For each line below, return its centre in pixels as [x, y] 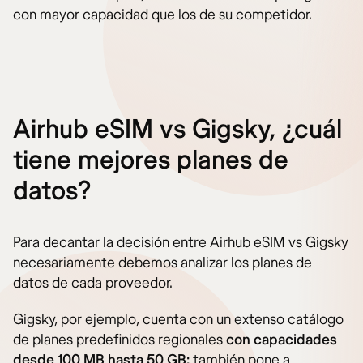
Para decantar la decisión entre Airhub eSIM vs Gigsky [181, 242]
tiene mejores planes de [151, 160]
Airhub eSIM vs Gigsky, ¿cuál [177, 129]
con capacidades [282, 340]
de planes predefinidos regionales [120, 340]
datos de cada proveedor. [93, 283]
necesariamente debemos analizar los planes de [162, 263]
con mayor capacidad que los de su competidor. [162, 15]
